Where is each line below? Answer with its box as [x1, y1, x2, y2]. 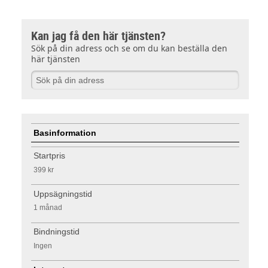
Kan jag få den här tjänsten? [31, 28, 166, 44]
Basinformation [33, 127, 97, 138]
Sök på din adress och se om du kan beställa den [31, 42, 227, 54]
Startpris [33, 151, 66, 161]
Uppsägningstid [33, 188, 93, 199]
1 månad [33, 203, 62, 212]
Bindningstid [33, 227, 80, 237]
